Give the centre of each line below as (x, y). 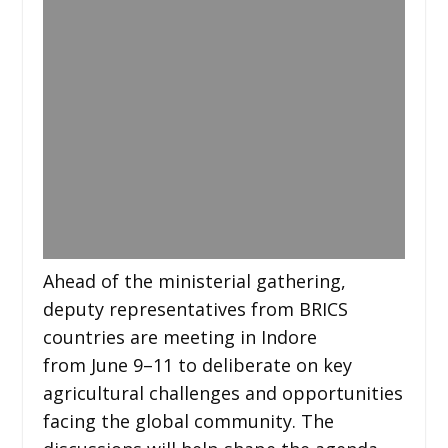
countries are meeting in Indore (179, 336)
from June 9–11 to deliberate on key (197, 364)
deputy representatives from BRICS (195, 308)
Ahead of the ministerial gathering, (194, 280)
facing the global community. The (188, 420)
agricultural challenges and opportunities (222, 392)
